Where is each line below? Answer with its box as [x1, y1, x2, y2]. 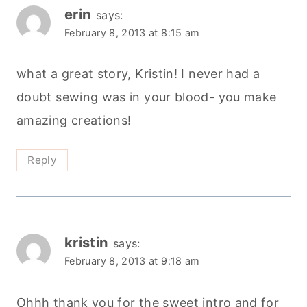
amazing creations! [16, 113, 132, 128]
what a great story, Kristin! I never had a [16, 66, 260, 82]
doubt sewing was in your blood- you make [16, 90, 277, 105]
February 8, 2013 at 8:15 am [64, 26, 200, 38]
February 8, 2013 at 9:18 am [64, 255, 200, 267]
